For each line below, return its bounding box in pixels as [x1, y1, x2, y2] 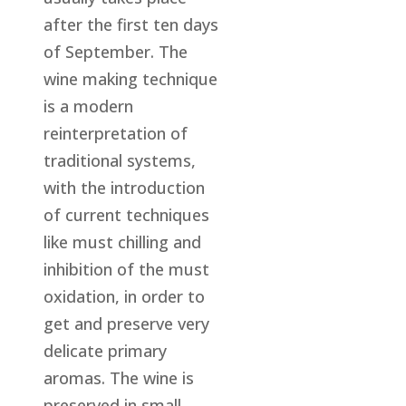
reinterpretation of [43, 121, 188, 144]
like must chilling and [43, 230, 202, 253]
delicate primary [43, 339, 168, 362]
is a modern [43, 94, 134, 117]
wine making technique [43, 67, 218, 90]
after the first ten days [43, 13, 219, 35]
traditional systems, [43, 149, 197, 171]
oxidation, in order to [43, 285, 206, 307]
